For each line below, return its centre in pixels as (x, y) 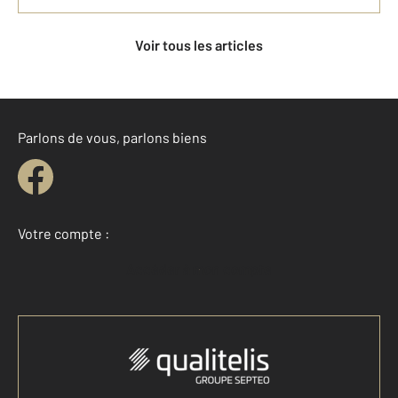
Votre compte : (64, 234)
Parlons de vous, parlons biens (112, 138)
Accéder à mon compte (203, 269)
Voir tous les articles (203, 45)
